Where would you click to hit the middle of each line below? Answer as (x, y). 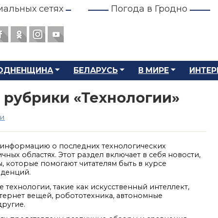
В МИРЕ (154, 70)
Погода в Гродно (149, 9)
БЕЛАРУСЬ (96, 70)
